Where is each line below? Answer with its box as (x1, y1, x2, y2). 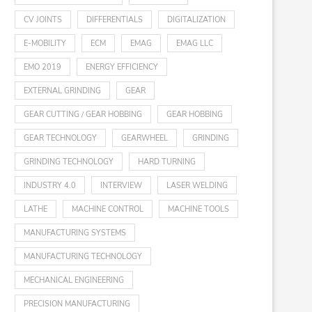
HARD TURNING (138, 157, 196, 167)
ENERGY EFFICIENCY (86, 62, 158, 72)
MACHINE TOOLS (168, 204, 229, 214)
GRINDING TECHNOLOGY (24, 157, 114, 167)
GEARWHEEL (121, 133, 168, 143)
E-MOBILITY (24, 38, 66, 49)
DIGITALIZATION (167, 15, 226, 25)
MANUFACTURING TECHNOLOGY (24, 251, 142, 262)
